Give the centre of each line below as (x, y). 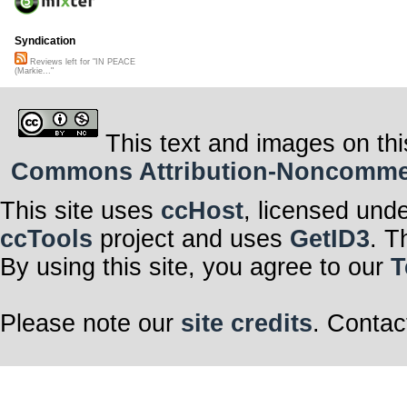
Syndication (45, 41)
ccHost (202, 210)
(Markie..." (34, 71)
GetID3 (330, 238)
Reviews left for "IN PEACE (81, 62)
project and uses (191, 238)
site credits (247, 323)
